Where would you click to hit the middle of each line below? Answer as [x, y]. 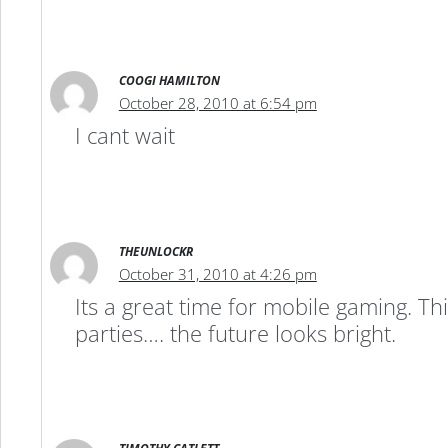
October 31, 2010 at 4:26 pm [217, 273]
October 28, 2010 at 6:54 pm [217, 103]
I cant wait [124, 135]
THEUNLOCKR [155, 251]
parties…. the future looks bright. [235, 332]
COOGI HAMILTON [169, 81]
